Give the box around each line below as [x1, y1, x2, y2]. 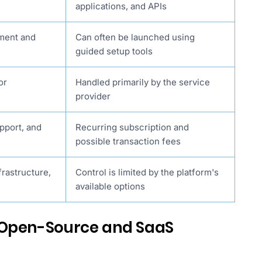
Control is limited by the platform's [75, 167, 219, 178]
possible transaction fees [75, 136, 181, 147]
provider [75, 91, 111, 102]
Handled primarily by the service [75, 77, 210, 88]
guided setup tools [75, 46, 153, 57]
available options [75, 181, 145, 192]
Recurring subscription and [75, 122, 189, 133]
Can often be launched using [75, 32, 195, 43]
